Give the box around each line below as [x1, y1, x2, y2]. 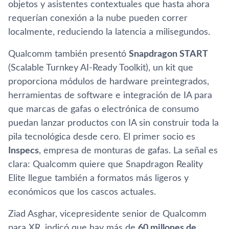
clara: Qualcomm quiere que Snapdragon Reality [8, 159, 203, 169]
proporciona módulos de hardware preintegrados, [8, 77, 209, 86]
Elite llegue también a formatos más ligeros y [8, 173, 189, 183]
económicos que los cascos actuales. [8, 187, 156, 197]
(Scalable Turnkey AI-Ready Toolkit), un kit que [8, 63, 193, 73]
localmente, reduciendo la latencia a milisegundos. [8, 27, 210, 37]
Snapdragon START [129, 49, 208, 59]
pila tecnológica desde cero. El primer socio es [8, 132, 195, 142]
